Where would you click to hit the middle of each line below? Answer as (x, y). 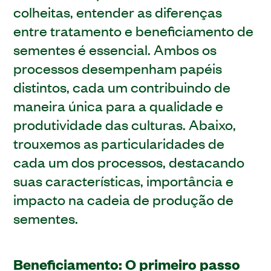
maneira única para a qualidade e (119, 105)
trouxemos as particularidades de (119, 142)
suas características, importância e (124, 180)
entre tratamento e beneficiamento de (134, 30)
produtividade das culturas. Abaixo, (125, 124)
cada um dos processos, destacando (129, 161)
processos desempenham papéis (118, 67)
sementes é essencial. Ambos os (115, 49)
